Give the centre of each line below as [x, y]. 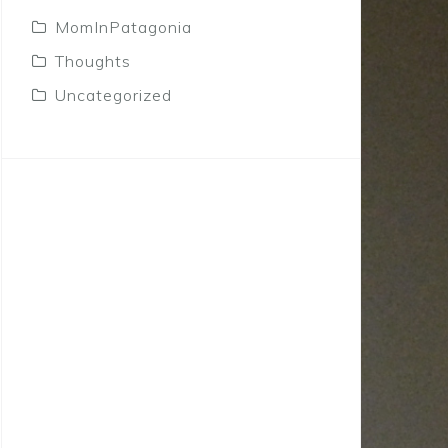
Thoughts [93, 61]
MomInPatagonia [123, 27]
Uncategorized [113, 95]
